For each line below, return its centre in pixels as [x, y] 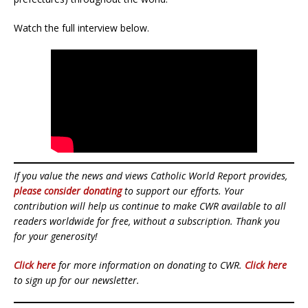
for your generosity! [56, 236]
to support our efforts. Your [183, 190]
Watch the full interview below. [81, 27]
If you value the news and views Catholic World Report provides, [151, 175]
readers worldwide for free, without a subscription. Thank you [147, 221]
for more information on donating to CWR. [150, 265]
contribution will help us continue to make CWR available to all [150, 206]
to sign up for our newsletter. [77, 280]
